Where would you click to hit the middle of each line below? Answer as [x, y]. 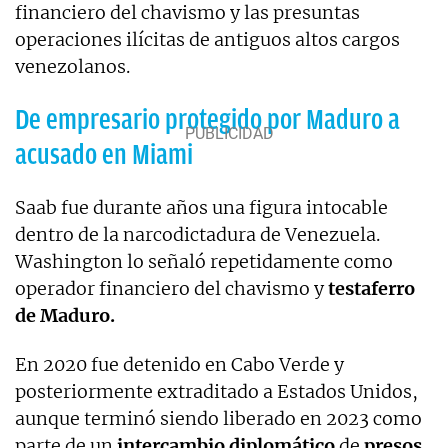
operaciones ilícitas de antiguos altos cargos [207, 39]
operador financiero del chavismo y [171, 288]
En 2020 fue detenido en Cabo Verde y [179, 364]
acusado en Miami [104, 154]
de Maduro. [65, 315]
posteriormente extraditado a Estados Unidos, [216, 391]
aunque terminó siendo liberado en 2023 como [218, 418]
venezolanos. [72, 66]
